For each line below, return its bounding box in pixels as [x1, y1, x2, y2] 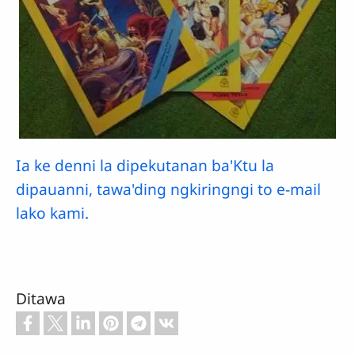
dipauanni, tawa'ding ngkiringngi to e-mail [16, 178, 321, 200]
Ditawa [16, 287, 66, 309]
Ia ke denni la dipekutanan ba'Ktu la [16, 155, 274, 177]
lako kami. [16, 202, 89, 224]
